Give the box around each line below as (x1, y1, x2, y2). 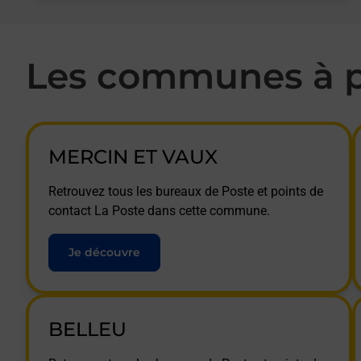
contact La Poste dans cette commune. (48, 203, 270, 218)
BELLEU (48, 317, 127, 341)
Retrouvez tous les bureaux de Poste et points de (48, 184, 323, 199)
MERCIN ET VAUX (48, 145, 218, 168)
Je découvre (68, 245, 140, 259)
